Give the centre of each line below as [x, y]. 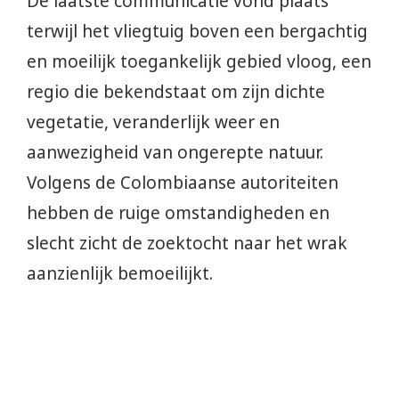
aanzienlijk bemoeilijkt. [120, 274]
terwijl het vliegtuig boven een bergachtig [197, 32]
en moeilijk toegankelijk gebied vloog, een [199, 62]
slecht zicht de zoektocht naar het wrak [187, 244]
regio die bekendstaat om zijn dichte [176, 92]
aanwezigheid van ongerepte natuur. [175, 153]
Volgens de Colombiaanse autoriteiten [183, 183]
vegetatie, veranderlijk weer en [153, 122]
